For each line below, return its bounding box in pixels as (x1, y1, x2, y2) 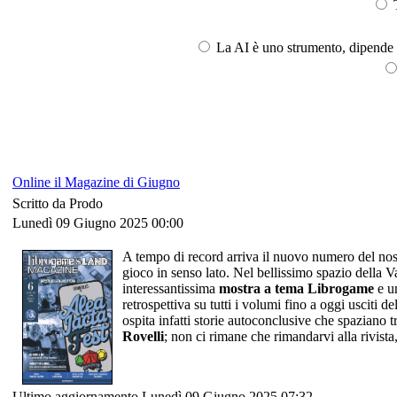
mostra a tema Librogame (219, 280, 374, 296)
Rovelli (122, 328, 164, 344)
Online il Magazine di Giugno (12, 174, 180, 190)
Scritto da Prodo (12, 195, 106, 211)
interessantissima (122, 280, 219, 296)
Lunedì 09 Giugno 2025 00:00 (12, 214, 183, 230)
